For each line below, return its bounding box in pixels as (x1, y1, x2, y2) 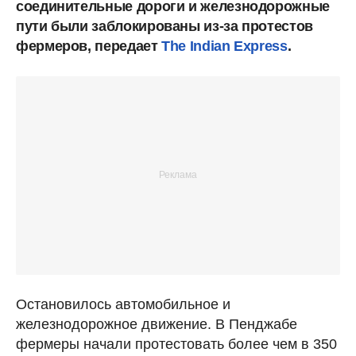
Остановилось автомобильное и (16, 296, 230, 312)
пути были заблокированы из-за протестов (16, 17, 313, 34)
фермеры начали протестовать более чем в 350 (16, 335, 337, 352)
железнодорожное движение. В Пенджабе (16, 315, 297, 332)
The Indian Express (161, 37, 288, 54)
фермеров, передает (16, 37, 162, 54)
